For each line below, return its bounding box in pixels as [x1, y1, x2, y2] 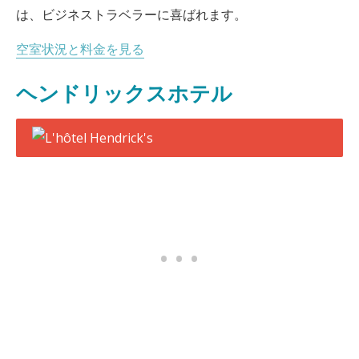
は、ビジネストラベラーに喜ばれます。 [16, 6, 247, 23]
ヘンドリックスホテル [16, 80, 232, 107]
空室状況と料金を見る [16, 40, 144, 58]
